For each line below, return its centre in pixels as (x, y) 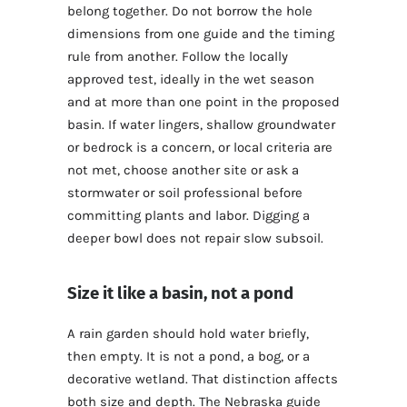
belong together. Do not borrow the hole (190, 10)
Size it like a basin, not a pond (180, 293)
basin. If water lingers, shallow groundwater (201, 124)
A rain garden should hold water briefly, (188, 334)
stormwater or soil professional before (185, 192)
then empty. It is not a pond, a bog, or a (189, 357)
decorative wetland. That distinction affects (203, 379)
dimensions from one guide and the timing (201, 33)
